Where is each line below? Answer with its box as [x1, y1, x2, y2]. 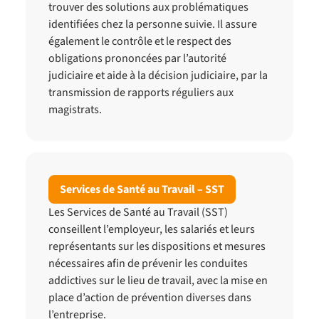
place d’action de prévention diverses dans [48, 290, 251, 305]
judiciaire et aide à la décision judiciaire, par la [48, 68, 268, 83]
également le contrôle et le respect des [48, 33, 231, 49]
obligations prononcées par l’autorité [48, 51, 226, 66]
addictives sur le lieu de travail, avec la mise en [48, 273, 268, 288]
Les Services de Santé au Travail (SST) [48, 204, 228, 220]
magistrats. [48, 102, 102, 117]
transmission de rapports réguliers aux [48, 85, 234, 100]
